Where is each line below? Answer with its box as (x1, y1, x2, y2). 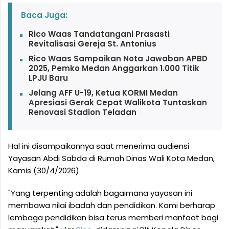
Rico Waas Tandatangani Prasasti (28, 29, 170, 40)
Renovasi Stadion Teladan (28, 107, 136, 118)
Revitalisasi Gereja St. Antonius (28, 38, 156, 50)
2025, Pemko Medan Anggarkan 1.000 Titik (28, 63, 199, 74)
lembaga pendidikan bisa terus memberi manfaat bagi (8, 212, 218, 223)
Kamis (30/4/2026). (8, 165, 81, 176)
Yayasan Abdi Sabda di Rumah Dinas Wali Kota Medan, (8, 153, 215, 164)
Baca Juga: (20, 10, 67, 21)
